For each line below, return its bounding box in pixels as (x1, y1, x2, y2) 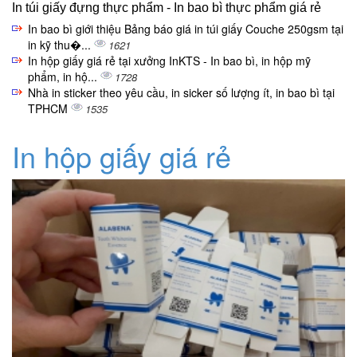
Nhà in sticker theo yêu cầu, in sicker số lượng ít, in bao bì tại (28, 84, 335, 101)
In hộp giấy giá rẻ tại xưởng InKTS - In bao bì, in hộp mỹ (28, 53, 311, 69)
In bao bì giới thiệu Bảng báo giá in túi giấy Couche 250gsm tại (28, 21, 343, 37)
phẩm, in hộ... (28, 69, 100, 85)
